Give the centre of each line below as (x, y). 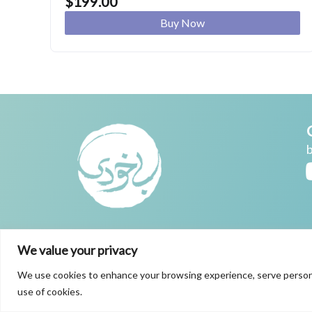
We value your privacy (77, 250)
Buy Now (182, 23)
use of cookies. (50, 291)
